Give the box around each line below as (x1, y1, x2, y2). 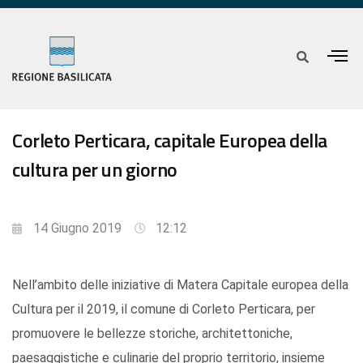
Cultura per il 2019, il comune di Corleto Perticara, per (12, 301, 315, 318)
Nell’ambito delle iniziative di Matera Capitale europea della (12, 277, 348, 293)
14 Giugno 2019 (33, 220, 122, 237)
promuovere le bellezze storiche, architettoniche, (12, 326, 293, 342)
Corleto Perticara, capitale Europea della (12, 126, 327, 156)
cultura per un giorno (12, 155, 177, 185)
